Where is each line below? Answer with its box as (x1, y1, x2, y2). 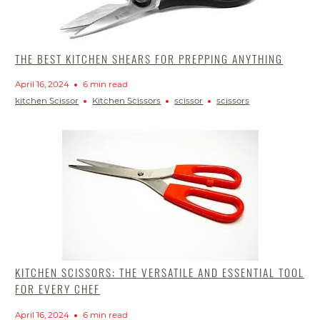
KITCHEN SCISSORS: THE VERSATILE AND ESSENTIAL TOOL (15, 264, 305, 281)
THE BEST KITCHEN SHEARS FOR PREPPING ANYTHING (15, 50, 284, 66)
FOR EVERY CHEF (15, 281, 101, 297)
